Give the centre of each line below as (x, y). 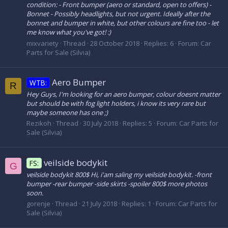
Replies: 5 (137, 123)
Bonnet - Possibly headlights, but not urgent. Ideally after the (118, 14)
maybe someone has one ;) (67, 113)
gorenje (38, 204)
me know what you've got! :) (69, 32)
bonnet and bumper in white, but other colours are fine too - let (123, 23)
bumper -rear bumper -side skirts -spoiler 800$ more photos (117, 183)
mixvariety (42, 43)
